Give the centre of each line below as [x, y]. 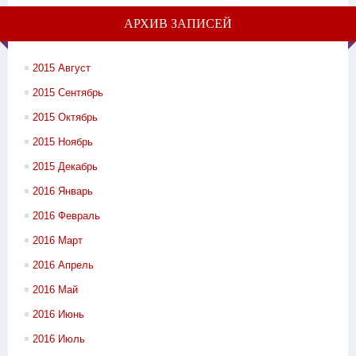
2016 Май [55, 290]
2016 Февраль [66, 216]
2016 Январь [63, 192]
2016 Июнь [58, 315]
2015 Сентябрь [68, 93]
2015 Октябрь [65, 118]
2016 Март [58, 241]
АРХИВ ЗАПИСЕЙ [178, 24]
